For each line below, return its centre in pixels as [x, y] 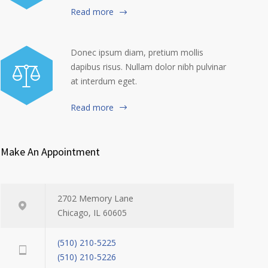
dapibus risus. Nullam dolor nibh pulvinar [148, 66]
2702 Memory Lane [95, 199]
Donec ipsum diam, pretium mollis [137, 52]
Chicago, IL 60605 [92, 213]
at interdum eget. [104, 81]
